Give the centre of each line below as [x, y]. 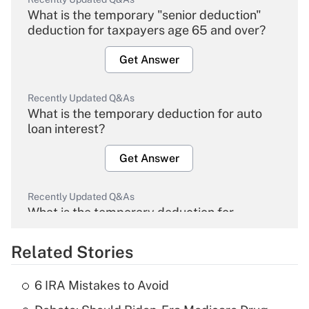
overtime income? [78, 228]
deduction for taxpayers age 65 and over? [147, 30]
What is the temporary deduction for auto [145, 114]
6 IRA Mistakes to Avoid [102, 286]
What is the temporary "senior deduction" [144, 15]
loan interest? [66, 129]
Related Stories [72, 252]
